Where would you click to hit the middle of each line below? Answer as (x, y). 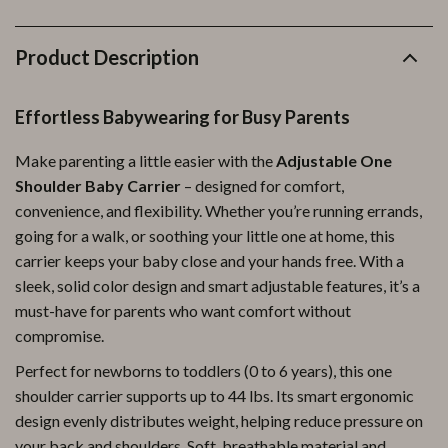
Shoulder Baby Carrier (98, 185)
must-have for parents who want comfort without (183, 310)
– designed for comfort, (262, 185)
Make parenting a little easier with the (145, 160)
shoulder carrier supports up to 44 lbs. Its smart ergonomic (214, 395)
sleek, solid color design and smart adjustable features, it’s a (217, 285)
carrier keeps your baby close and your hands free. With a (209, 260)
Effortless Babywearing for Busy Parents (182, 117)
